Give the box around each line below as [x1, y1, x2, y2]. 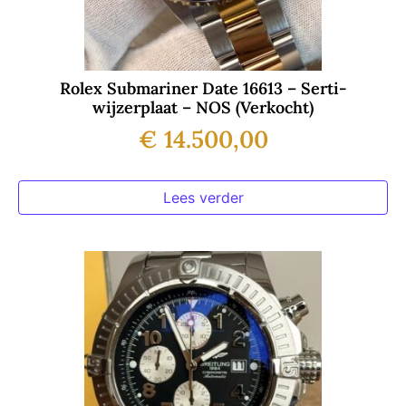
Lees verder [162, 188, 244, 208]
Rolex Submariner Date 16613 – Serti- [59, 78, 347, 100]
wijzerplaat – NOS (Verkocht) [92, 97, 314, 119]
